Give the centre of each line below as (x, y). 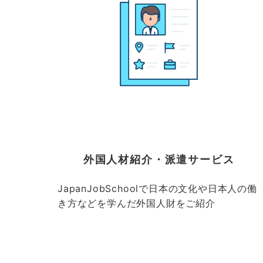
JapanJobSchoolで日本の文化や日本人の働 (157, 189)
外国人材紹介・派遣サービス (159, 159)
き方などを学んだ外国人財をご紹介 (136, 203)
